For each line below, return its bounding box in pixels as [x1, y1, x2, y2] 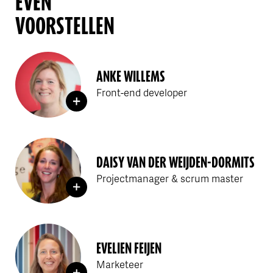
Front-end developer [96, 85, 188, 99]
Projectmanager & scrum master [96, 171, 244, 185]
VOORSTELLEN [15, 13, 115, 39]
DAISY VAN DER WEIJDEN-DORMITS [96, 154, 255, 171]
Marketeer [96, 257, 144, 271]
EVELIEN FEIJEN [96, 240, 162, 257]
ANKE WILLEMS [96, 68, 166, 85]
